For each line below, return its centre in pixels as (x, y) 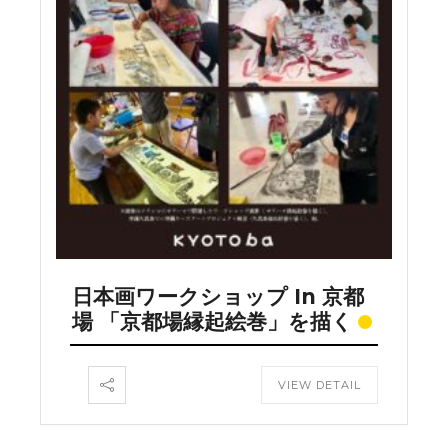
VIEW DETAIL (319, 384)
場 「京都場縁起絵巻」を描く (212, 321)
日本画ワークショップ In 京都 (218, 296)
